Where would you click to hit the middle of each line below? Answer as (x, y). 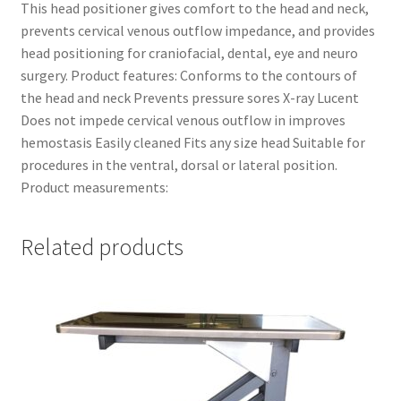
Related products (102, 247)
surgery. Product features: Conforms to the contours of (188, 76)
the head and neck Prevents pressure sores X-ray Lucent (189, 98)
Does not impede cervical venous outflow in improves (183, 120)
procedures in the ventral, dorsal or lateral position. (179, 165)
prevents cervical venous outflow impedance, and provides (197, 31)
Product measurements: (94, 188)
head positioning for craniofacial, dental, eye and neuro (189, 53)
